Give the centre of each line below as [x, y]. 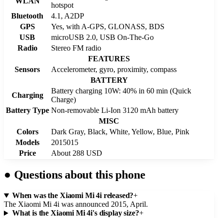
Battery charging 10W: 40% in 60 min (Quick [121, 91]
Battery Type [27, 110]
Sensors [27, 69]
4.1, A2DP [68, 16]
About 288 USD [77, 153]
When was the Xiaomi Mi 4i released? [73, 196]
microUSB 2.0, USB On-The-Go [102, 37]
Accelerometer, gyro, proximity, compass [114, 69]
